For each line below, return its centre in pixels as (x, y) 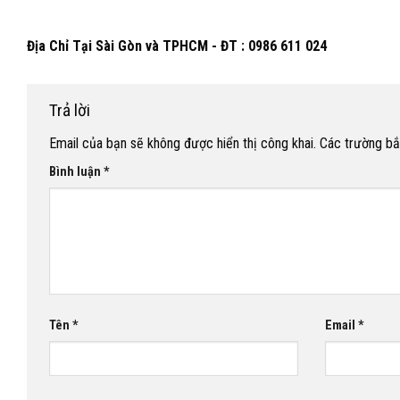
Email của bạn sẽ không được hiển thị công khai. (183, 144)
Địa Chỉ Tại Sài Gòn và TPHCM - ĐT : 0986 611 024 (177, 46)
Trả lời (71, 110)
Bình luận (76, 172)
